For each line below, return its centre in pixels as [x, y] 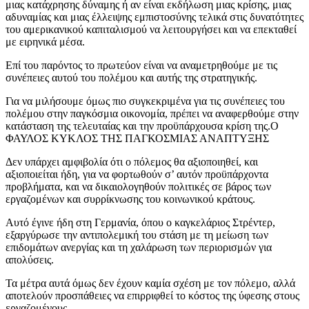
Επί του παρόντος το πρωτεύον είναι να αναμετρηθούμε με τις [141, 66]
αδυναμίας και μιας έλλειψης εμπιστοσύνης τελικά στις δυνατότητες [154, 17]
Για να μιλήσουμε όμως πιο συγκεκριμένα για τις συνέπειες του [145, 101]
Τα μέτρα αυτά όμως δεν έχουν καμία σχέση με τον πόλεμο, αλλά [150, 283]
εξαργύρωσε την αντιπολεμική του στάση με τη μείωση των [137, 235]
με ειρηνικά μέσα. [45, 42]
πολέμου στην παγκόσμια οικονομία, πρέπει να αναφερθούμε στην [152, 114]
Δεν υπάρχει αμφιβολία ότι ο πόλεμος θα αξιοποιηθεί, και [132, 162]
